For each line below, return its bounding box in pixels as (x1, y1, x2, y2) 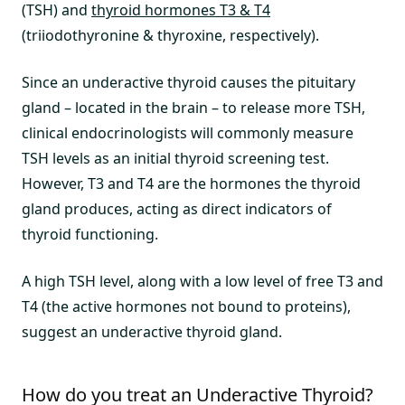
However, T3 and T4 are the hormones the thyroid (22, 174, 361, 193)
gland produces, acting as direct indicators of (22, 199, 332, 219)
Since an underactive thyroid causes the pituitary (22, 72, 355, 92)
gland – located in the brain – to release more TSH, (22, 98, 365, 118)
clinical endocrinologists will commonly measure (22, 123, 353, 143)
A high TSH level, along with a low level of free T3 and (22, 271, 383, 291)
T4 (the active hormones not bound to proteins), (22, 297, 351, 316)
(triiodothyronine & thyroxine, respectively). (22, 25, 319, 45)
